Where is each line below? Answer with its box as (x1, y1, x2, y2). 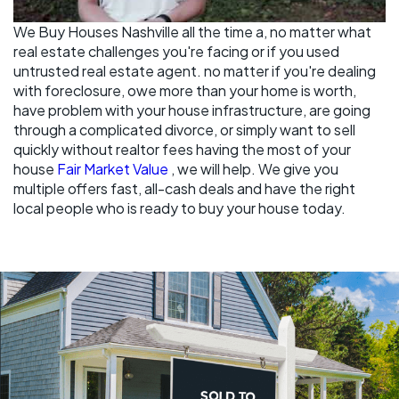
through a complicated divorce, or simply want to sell (13, 120, 355, 140)
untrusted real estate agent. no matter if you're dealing (13, 61, 376, 81)
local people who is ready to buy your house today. (13, 199, 346, 218)
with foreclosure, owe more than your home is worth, (13, 81, 356, 101)
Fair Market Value (57, 159, 171, 179)
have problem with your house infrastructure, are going (13, 101, 370, 120)
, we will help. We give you (171, 159, 338, 179)
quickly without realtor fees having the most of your (13, 140, 351, 159)
